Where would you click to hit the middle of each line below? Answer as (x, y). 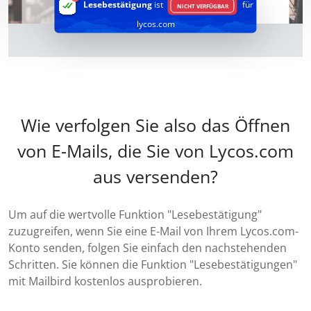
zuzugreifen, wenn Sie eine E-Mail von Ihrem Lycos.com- (153, 232)
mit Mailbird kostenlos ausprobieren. (105, 281)
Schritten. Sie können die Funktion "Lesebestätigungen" (153, 265)
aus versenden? (155, 177)
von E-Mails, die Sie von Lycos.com (155, 151)
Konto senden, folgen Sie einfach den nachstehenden (148, 248)
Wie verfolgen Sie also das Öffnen (155, 125)
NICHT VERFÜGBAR (202, 6)
